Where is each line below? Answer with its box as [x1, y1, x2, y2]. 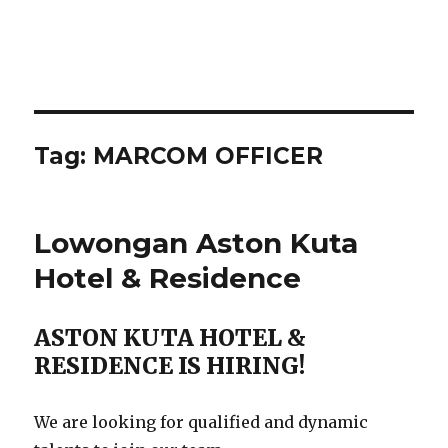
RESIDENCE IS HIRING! [34, 351, 306, 380]
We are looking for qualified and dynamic [34, 412, 369, 432]
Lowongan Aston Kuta [34, 226, 359, 260]
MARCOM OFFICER [93, 142, 324, 170]
